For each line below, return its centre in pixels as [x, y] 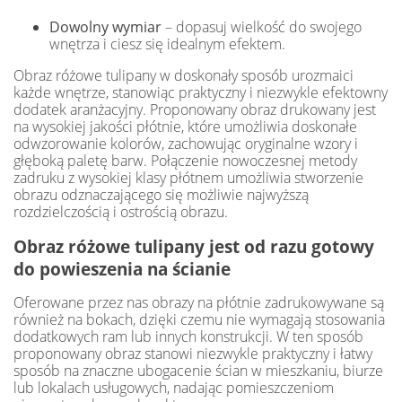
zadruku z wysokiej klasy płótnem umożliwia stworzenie [188, 178]
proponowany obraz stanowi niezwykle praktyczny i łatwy [193, 354]
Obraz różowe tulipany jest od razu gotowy [194, 247]
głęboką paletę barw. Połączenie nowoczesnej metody [185, 161]
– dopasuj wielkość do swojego [262, 27]
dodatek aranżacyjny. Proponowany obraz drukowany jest [195, 110]
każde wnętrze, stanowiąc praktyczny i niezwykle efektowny [201, 93]
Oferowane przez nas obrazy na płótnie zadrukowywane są [199, 303]
